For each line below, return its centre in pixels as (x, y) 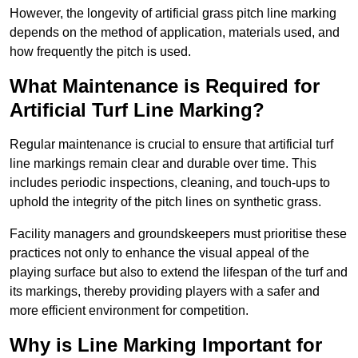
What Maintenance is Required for (165, 86)
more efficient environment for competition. (129, 311)
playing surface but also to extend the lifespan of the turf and (179, 272)
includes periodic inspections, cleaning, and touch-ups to (170, 183)
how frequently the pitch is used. (100, 52)
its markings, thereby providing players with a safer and (165, 292)
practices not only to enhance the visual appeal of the (159, 253)
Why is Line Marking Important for (166, 345)
